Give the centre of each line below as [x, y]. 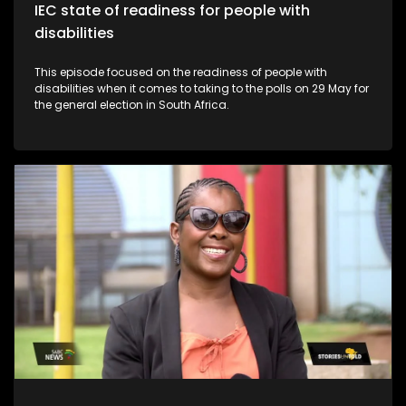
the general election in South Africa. [132, 104]
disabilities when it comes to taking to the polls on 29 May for [202, 88]
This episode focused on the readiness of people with [181, 72]
